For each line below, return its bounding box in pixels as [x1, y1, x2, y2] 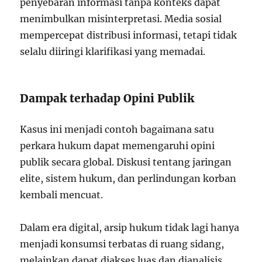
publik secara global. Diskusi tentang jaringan [20, 156, 232, 168]
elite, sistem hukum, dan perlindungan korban [20, 172, 237, 184]
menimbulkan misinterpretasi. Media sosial [20, 12, 222, 25]
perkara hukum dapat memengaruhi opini [20, 139, 215, 151]
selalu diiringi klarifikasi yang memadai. [20, 45, 206, 57]
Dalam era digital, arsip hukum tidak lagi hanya [20, 221, 240, 233]
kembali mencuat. [20, 188, 104, 201]
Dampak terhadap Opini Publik [20, 91, 195, 105]
